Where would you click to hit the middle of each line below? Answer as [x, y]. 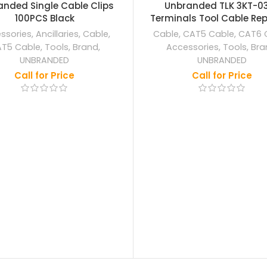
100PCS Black [44, 18]
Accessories [192, 47]
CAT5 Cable [208, 34]
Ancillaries [57, 34]
